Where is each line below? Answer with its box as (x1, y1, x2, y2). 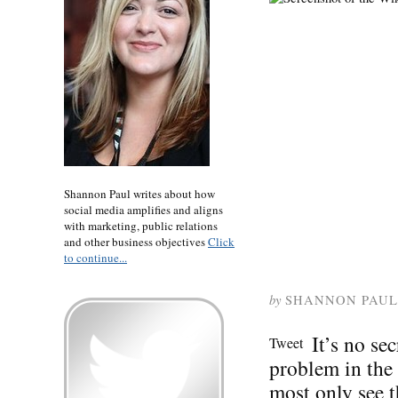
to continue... (64, 249, 127, 266)
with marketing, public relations (64, 217, 218, 234)
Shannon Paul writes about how (64, 185, 215, 202)
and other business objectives (64, 233, 208, 250)
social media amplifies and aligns (64, 201, 223, 218)
